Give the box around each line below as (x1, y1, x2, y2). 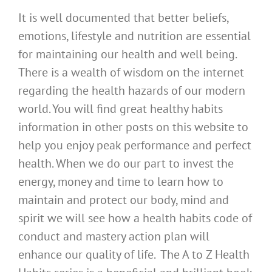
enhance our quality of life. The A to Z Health (18, 246, 250, 263)
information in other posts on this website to (18, 119, 248, 135)
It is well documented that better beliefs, (18, 10, 228, 26)
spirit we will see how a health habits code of (18, 210, 252, 226)
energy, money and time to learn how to (18, 174, 223, 190)
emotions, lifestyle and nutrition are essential (18, 28, 251, 44)
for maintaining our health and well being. (18, 46, 236, 63)
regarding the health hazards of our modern (18, 83, 245, 99)
